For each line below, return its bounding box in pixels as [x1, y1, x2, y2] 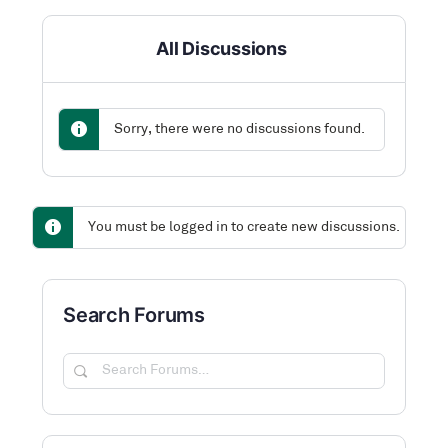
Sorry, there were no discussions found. [114, 122, 365, 137]
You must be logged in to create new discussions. [88, 220, 400, 235]
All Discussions [156, 38, 287, 59]
